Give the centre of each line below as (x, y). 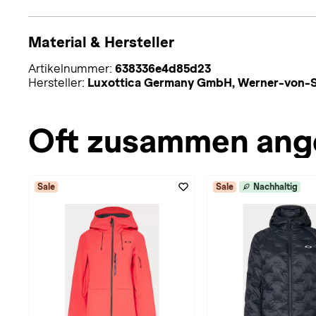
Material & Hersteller (101, 42)
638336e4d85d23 (163, 68)
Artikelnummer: (72, 68)
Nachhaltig (275, 187)
